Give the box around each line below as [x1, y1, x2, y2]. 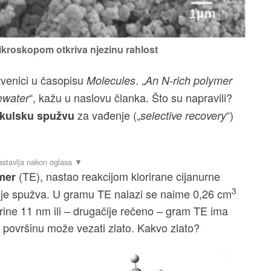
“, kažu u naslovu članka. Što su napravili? [29, 90, 232, 106]
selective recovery [140, 108, 226, 123]
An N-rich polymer [145, 73, 232, 88]
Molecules [87, 73, 135, 88]
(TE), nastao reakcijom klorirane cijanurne [16, 168, 220, 184]
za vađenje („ [74, 107, 140, 123]
